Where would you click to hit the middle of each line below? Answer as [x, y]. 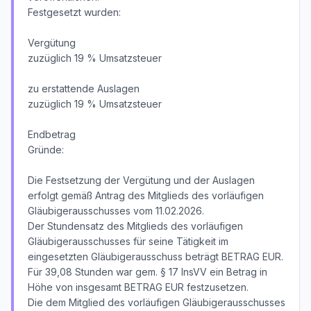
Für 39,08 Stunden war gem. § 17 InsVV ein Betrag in [148, 272]
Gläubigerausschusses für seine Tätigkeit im [128, 241]
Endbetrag [52, 134]
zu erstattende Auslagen [84, 89]
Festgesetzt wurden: [74, 12]
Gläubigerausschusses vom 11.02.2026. [116, 211]
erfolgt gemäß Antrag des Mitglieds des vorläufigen [146, 195]
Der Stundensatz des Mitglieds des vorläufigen [135, 226]
